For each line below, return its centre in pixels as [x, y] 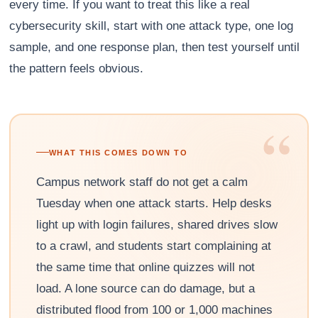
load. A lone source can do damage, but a [145, 288]
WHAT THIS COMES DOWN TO [118, 152]
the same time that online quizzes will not [145, 267]
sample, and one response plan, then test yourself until [155, 47]
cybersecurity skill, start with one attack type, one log [152, 26]
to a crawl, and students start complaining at [153, 246]
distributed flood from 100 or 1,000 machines [154, 309]
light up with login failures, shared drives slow [157, 224]
